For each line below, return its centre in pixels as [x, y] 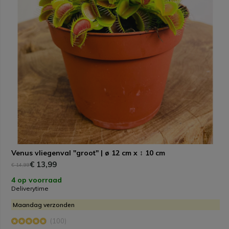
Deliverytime [30, 188]
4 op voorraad [37, 180]
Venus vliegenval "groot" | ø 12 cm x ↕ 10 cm [88, 153]
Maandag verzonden [44, 204]
